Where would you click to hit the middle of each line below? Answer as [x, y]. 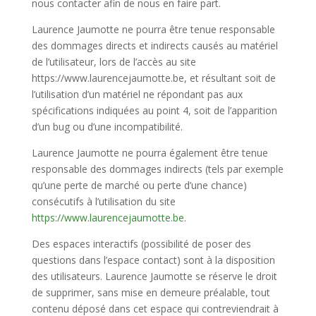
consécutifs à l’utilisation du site [103, 201]
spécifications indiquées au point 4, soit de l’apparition [154, 110]
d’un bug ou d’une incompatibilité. [107, 126]
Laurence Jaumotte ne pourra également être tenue [150, 152]
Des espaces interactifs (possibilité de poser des [141, 243]
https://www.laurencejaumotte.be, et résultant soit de [153, 78]
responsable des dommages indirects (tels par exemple [157, 169]
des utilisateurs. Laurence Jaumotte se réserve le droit [154, 276]
